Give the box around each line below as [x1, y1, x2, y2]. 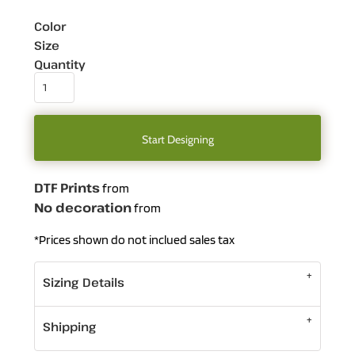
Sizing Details [43, 274, 125, 290]
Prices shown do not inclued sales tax [39, 232, 235, 247]
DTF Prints [34, 179, 100, 197]
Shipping [43, 319, 96, 334]
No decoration [34, 199, 132, 216]
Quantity [34, 56, 86, 72]
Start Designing [141, 132, 214, 147]
